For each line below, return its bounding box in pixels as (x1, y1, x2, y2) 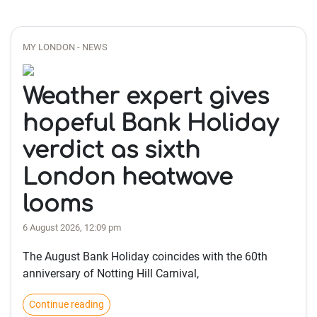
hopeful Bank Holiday (23, 111, 279, 136)
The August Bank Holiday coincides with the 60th (23, 250, 267, 263)
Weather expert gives (23, 84, 269, 109)
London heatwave (23, 165, 233, 190)
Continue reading (29, 299, 104, 310)
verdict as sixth (23, 138, 200, 163)
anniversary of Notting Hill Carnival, (23, 267, 199, 280)
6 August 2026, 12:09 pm (23, 222, 121, 233)
